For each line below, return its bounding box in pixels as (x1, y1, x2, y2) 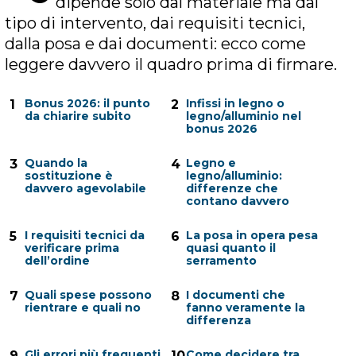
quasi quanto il (186, 240, 276, 255)
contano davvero (186, 193, 289, 208)
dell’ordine (25, 253, 90, 268)
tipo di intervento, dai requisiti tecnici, (5, 13, 305, 33)
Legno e (186, 155, 236, 170)
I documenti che (186, 287, 285, 302)
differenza (186, 312, 251, 327)
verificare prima (25, 240, 119, 255)
